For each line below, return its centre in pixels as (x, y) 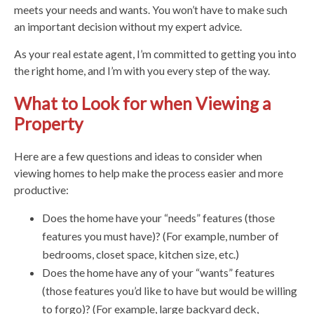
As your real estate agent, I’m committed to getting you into (155, 53)
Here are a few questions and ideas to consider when (138, 156)
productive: (41, 190)
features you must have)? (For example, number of (161, 236)
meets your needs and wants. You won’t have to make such (151, 9)
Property (49, 123)
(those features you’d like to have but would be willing (170, 291)
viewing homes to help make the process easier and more (149, 173)
